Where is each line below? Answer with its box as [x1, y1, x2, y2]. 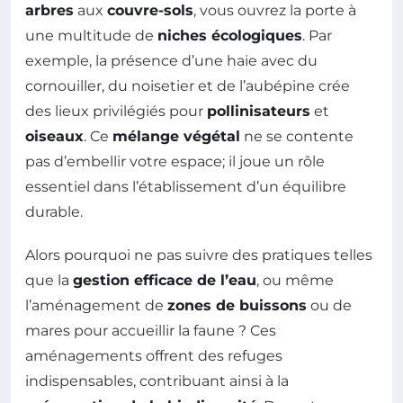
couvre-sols [107, 2, 193, 20]
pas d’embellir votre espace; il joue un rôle [25, 153, 325, 171]
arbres [25, 2, 74, 20]
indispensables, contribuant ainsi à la [25, 372, 289, 390]
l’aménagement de [25, 297, 167, 315]
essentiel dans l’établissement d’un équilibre [25, 178, 346, 196]
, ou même [256, 272, 334, 290]
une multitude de [25, 27, 157, 45]
